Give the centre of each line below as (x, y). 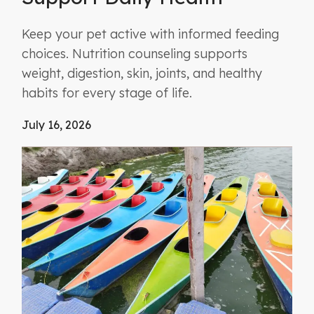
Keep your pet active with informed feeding (151, 34)
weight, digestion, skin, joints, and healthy (142, 74)
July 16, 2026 (57, 125)
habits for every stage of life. (107, 93)
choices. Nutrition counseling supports (135, 54)
